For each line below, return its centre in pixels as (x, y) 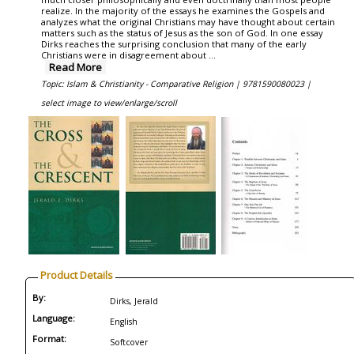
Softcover (129, 342)
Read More (75, 67)
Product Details (77, 275)
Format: (49, 339)
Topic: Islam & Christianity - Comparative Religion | (142, 84)
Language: (54, 318)
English (124, 322)
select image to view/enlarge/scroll (109, 103)
